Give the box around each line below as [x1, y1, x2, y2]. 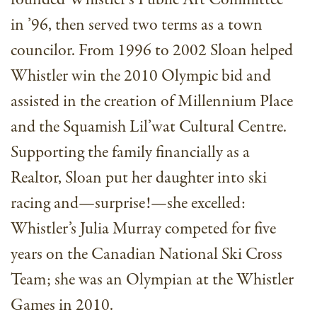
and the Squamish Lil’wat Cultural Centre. [11, 115, 287, 139]
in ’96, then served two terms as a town [11, 13, 263, 38]
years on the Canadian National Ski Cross [11, 243, 282, 267]
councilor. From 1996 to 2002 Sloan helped [11, 39, 293, 63]
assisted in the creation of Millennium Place [11, 90, 293, 114]
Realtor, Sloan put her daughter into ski [11, 166, 267, 190]
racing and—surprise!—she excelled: [11, 192, 246, 216]
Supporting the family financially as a [11, 141, 250, 165]
